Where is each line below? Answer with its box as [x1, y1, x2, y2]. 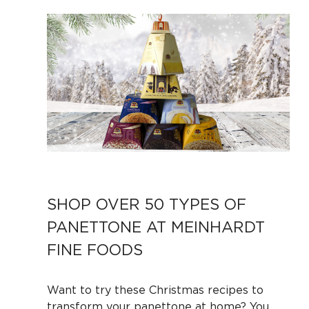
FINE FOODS [47, 241, 143, 258]
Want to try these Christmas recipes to [47, 283, 263, 296]
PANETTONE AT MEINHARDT [47, 218, 265, 235]
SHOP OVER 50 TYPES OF [47, 195, 246, 212]
